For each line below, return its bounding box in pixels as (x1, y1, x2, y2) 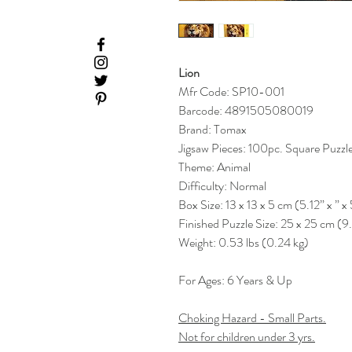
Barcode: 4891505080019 (178, 101, 313, 120)
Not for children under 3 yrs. (178, 328, 315, 346)
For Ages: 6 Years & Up (178, 271, 292, 290)
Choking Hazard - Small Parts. (178, 309, 326, 328)
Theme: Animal (178, 158, 251, 177)
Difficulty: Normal (178, 177, 266, 196)
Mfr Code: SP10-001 (178, 82, 284, 101)
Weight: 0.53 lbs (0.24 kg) (178, 233, 309, 252)
